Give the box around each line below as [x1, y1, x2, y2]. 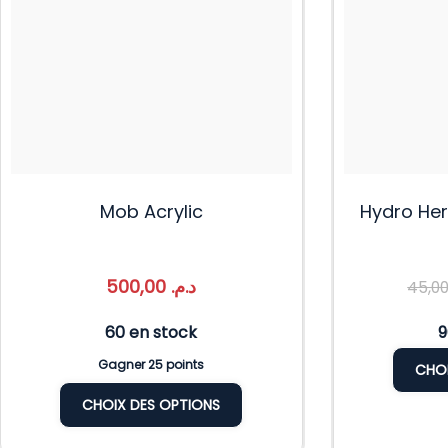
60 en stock [105, 320, 198, 344]
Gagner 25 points [98, 355, 205, 373]
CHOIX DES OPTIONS [82, 394, 221, 415]
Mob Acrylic [99, 198, 203, 224]
